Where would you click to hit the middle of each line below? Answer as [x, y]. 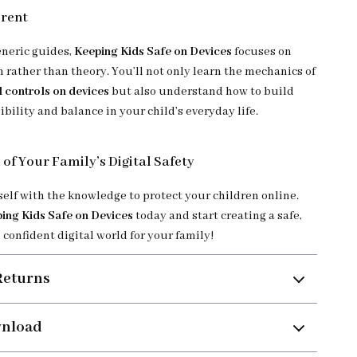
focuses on [262, 52]
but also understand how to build [202, 92]
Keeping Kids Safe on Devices [153, 52]
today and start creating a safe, [218, 216]
